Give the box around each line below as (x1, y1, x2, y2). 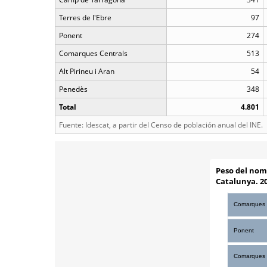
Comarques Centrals (59, 48, 128, 58)
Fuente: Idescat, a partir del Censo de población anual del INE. (59, 120, 263, 130)
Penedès (59, 84, 88, 94)
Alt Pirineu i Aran (59, 66, 114, 76)
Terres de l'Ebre (59, 13, 111, 23)
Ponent (59, 30, 82, 41)
